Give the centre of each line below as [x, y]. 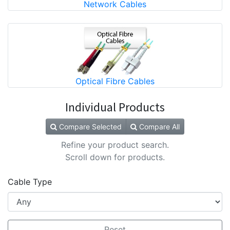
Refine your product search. [115, 145]
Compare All [158, 127]
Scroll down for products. [115, 157]
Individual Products [115, 107]
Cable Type [30, 182]
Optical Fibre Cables [115, 81]
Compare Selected [89, 127]
